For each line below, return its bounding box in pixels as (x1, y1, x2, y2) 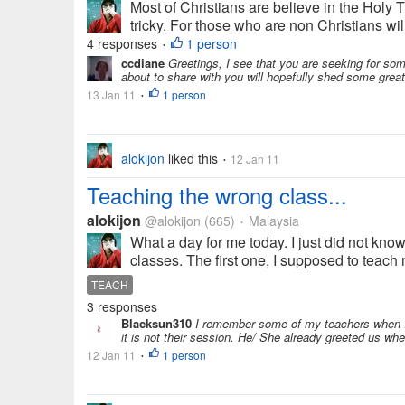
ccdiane (121, 54, 165, 71)
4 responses (87, 34, 161, 52)
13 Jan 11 (87, 87, 136, 102)
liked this (165, 149, 221, 167)
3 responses (87, 297, 157, 316)
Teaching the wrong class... (87, 179, 347, 211)
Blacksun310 (121, 315, 192, 332)
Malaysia (245, 212, 299, 230)
